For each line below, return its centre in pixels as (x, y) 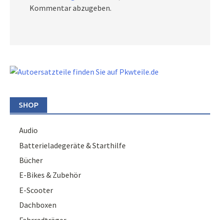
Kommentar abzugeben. (70, 8)
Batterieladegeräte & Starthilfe (73, 145)
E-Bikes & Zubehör (50, 175)
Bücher (31, 160)
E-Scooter (36, 190)
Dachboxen (38, 205)
